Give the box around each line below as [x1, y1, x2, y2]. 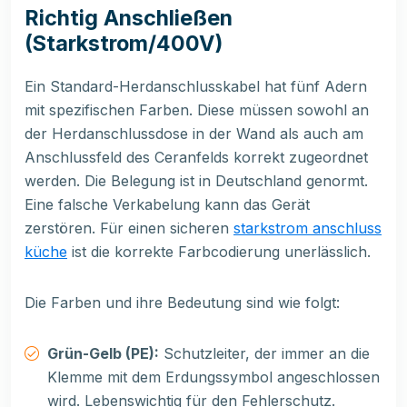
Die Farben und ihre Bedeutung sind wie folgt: [25, 293, 340, 313]
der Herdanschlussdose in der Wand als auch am [25, 124, 363, 144]
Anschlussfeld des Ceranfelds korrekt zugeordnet [25, 148, 368, 167]
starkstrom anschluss [233, 219, 382, 238]
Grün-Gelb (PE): [47, 344, 159, 363]
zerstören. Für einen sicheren [25, 219, 233, 238]
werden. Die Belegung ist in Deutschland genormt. [25, 172, 368, 191]
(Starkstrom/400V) [25, 30, 223, 57]
